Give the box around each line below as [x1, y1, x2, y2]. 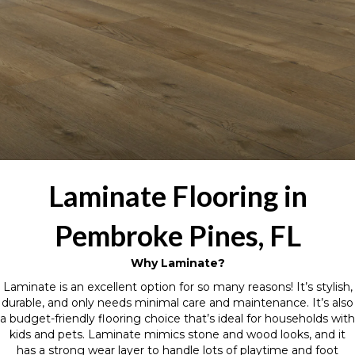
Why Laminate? [130, 256, 225, 270]
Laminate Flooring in [48, 178, 307, 213]
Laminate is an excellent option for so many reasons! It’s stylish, [2, 280, 353, 294]
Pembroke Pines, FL [54, 218, 301, 253]
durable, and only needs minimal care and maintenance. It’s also [2, 296, 353, 310]
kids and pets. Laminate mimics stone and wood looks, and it [10, 327, 345, 342]
